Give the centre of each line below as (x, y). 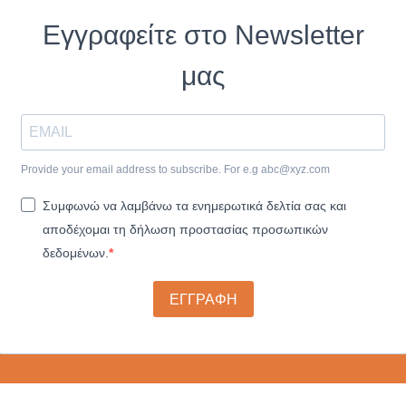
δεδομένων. (76, 253)
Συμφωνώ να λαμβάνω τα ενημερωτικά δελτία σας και (194, 205)
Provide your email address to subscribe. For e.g (141, 169)
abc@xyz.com (295, 169)
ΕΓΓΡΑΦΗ (203, 299)
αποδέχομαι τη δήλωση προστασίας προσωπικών (185, 230)
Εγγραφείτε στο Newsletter (203, 34)
